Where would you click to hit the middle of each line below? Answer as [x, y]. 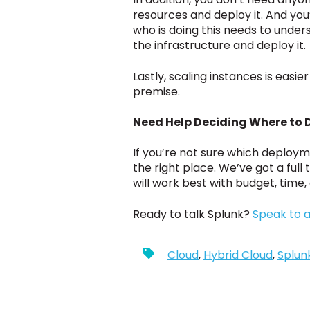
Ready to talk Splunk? [193, 214]
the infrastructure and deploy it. [219, 46]
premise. [156, 91]
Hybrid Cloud [238, 255]
